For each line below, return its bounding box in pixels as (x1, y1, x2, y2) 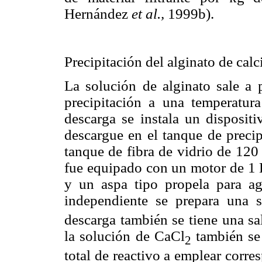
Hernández (64, 5, 132, 22)
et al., (132, 5, 164, 22)
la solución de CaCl (64, 228, 185, 244)
